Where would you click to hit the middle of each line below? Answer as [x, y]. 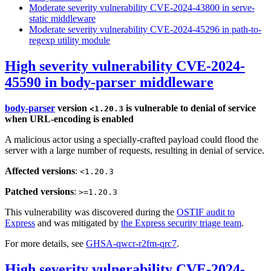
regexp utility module [70, 41]
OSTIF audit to [206, 212]
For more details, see [45, 244]
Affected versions [40, 171]
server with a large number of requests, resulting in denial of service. [135, 151]
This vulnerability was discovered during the [91, 212]
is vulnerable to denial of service [190, 108]
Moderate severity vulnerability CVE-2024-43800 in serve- [142, 8]
